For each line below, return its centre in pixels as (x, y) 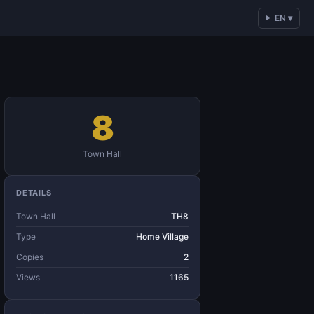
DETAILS (34, 193)
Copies (30, 257)
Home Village (162, 237)
